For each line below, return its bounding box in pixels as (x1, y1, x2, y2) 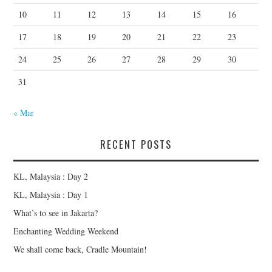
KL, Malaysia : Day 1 (13, 188, 89, 200)
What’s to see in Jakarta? (13, 206, 98, 219)
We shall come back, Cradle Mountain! (13, 243, 148, 255)
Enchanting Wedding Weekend (13, 225, 119, 237)
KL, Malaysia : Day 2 (13, 170, 89, 182)
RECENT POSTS (100, 136, 172, 152)
